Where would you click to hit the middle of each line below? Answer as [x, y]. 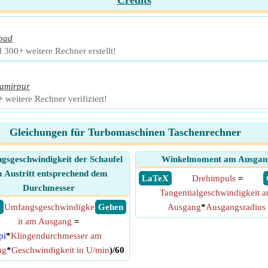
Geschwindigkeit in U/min [60, 250]
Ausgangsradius [236, 207]
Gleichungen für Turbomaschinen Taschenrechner [125, 132]
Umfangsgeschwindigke [49, 207]
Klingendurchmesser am [56, 236]
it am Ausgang [45, 221]
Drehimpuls [214, 178]
